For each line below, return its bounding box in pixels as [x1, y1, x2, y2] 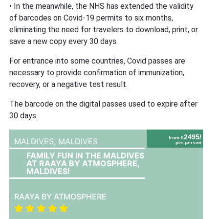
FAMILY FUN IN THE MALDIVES [26, 150, 145, 160]
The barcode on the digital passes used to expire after [9, 99, 198, 109]
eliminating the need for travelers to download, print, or [9, 24, 198, 34]
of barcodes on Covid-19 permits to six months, [9, 13, 174, 22]
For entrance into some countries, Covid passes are [9, 56, 186, 66]
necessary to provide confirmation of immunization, [9, 67, 185, 77]
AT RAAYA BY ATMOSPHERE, [26, 158, 140, 168]
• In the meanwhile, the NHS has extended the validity [9, 1, 194, 11]
